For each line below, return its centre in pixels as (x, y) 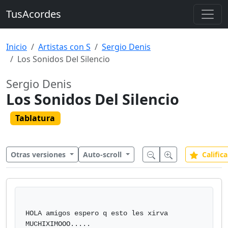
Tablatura (35, 118)
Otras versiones (39, 154)
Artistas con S (64, 47)
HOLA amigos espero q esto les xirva (97, 213)
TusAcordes (34, 14)
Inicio (17, 47)
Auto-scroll (103, 154)
